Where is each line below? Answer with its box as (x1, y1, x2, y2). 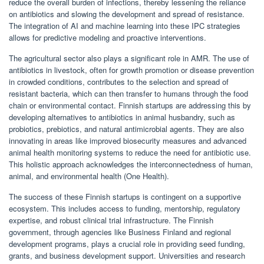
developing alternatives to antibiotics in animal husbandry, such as (9, 111, 235, 123)
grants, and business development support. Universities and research (9, 250, 245, 262)
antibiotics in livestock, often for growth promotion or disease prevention (9, 64, 254, 76)
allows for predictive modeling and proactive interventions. (9, 32, 206, 44)
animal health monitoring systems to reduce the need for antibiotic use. (9, 147, 251, 159)
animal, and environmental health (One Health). (9, 170, 169, 182)
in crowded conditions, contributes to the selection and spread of (9, 76, 229, 88)
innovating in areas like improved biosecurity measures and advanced (9, 135, 246, 147)
